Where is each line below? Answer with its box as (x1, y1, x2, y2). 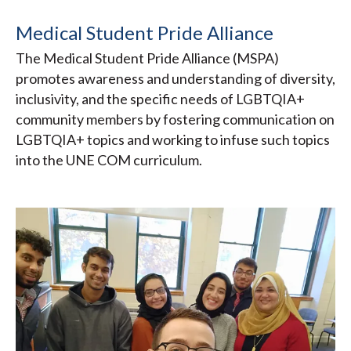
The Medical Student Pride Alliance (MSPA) (16, 49, 279, 67)
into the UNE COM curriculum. (16, 150, 202, 168)
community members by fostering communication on (16, 110, 335, 128)
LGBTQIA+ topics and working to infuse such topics (16, 130, 330, 148)
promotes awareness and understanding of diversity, (16, 69, 335, 87)
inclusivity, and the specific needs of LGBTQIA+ (16, 89, 305, 107)
